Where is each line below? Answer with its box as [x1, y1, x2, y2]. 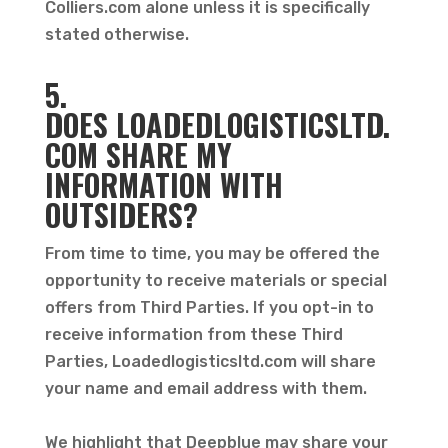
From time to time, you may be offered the [44, 244, 380, 263]
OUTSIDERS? [44, 192, 198, 237]
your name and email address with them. [44, 379, 371, 398]
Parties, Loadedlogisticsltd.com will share [44, 352, 376, 371]
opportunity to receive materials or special [44, 271, 387, 290]
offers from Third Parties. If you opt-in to [44, 298, 374, 317]
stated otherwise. [44, 25, 193, 44]
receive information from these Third [44, 325, 343, 344]
